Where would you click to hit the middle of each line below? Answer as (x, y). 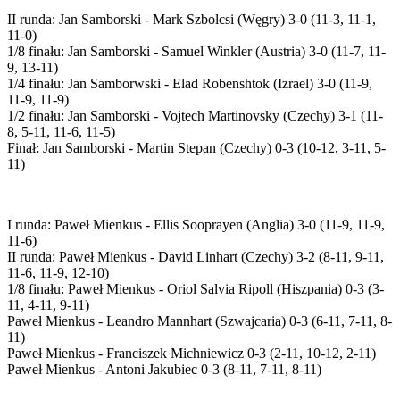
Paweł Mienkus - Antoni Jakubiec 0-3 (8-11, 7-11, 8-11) (164, 369)
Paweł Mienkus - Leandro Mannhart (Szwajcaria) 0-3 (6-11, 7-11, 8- (200, 321)
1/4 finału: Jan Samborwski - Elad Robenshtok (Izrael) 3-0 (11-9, (190, 83)
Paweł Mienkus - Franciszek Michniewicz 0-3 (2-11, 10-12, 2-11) (192, 353)
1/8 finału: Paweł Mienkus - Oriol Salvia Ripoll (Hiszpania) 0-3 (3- (196, 288)
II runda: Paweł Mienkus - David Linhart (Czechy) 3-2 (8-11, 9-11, (196, 256)
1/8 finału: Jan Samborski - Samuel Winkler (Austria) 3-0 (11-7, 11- (196, 51)
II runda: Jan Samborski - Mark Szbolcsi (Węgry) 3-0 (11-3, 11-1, (192, 19)
